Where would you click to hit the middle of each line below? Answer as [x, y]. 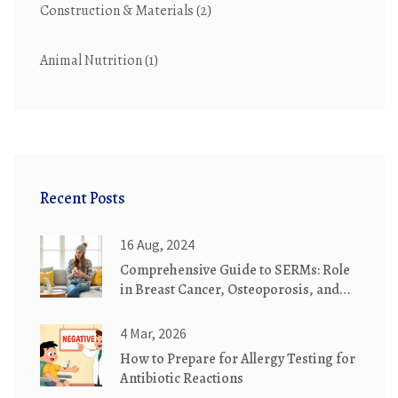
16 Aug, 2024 [157, 245]
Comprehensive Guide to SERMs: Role [235, 271]
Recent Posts [83, 199]
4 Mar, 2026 [153, 334]
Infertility [150, 310]
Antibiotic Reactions [182, 379]
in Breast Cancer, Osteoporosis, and [230, 290]
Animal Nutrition [92, 61]
